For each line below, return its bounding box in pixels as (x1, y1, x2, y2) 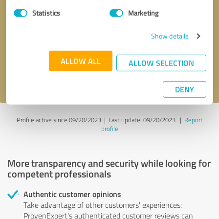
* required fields (163, 21, 212, 31)
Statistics (32, 8, 60, 18)
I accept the (7, 71, 45, 82)
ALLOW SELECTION (129, 57, 194, 68)
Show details (151, 31, 189, 41)
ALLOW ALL (61, 55, 101, 66)
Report (184, 115, 203, 124)
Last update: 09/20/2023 (108, 115, 175, 124)
